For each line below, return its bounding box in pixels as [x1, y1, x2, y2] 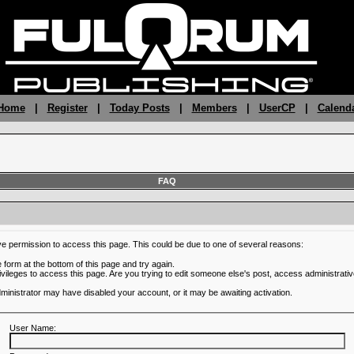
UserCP [258, 102, 296, 114]
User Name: [9, 322, 56, 333]
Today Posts [109, 102, 170, 114]
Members [191, 102, 237, 114]
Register [47, 102, 88, 114]
